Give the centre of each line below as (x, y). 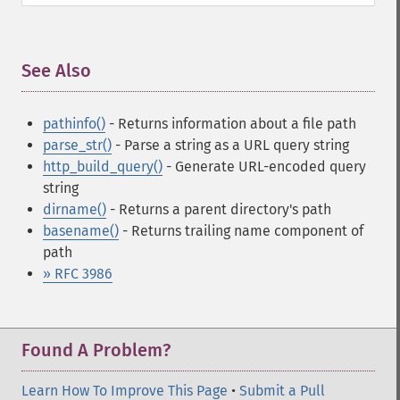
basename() (81, 231)
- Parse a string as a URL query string (230, 145)
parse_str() (77, 145)
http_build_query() (103, 167)
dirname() (75, 209)
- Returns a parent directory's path (219, 209)
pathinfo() (74, 124)
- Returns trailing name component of (241, 231)
